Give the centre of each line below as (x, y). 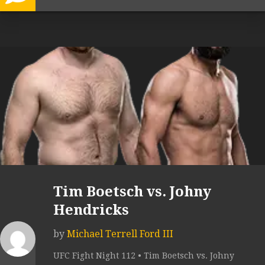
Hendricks (91, 210)
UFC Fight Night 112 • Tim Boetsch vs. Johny (144, 256)
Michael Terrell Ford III (120, 234)
